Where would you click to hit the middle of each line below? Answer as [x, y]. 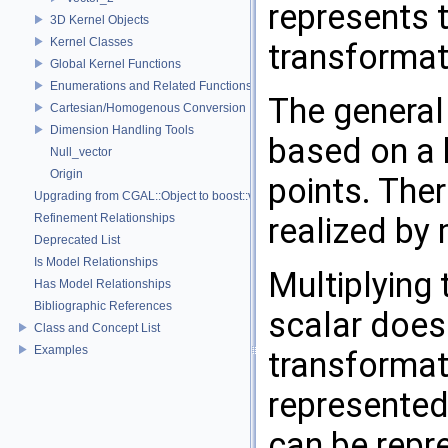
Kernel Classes [91, 41]
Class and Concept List [97, 327]
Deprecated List [77, 239]
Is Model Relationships [96, 261]
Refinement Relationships [104, 217]
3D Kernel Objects [99, 19]
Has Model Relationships [102, 283]
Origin [66, 173]
